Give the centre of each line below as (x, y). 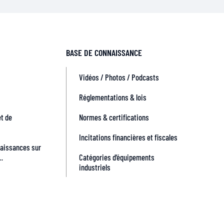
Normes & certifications (114, 117)
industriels (95, 167)
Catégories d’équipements (117, 157)
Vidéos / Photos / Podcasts (119, 77)
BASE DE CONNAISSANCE (104, 52)
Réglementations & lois (113, 97)
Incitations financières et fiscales (128, 137)
